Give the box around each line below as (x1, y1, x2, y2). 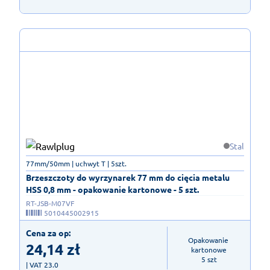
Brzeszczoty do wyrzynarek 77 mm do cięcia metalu (26, 172, 230, 183)
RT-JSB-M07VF (26, 198, 74, 209)
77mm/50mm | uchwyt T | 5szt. (26, 159, 127, 169)
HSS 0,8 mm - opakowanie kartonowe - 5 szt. (26, 184, 199, 195)
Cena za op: (26, 227, 71, 239)
